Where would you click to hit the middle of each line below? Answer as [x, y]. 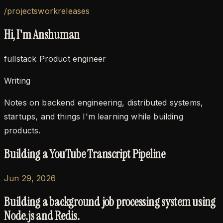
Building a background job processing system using [110, 202]
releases [74, 11]
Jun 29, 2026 [30, 178]
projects [23, 11]
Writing [17, 80]
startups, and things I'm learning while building [94, 116]
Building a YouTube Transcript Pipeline [85, 154]
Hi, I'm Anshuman [42, 34]
